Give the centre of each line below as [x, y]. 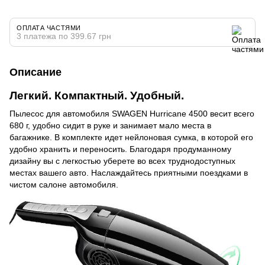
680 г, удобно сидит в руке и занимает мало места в [110, 125]
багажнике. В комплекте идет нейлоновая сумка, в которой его [131, 137]
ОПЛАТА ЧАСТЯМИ [49, 28]
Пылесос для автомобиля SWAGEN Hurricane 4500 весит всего [132, 113]
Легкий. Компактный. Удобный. [97, 95]
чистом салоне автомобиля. [64, 184]
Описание [35, 72]
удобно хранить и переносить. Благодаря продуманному [120, 149]
